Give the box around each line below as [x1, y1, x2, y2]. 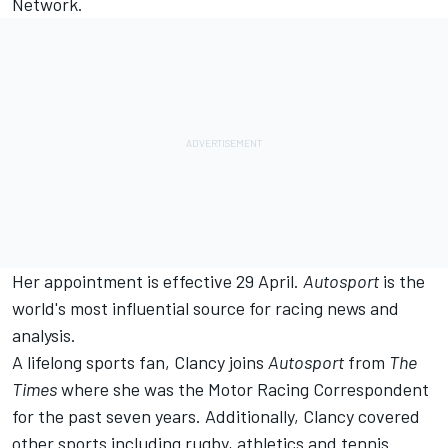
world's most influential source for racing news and [12, 297, 399, 320]
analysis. [12, 324, 84, 347]
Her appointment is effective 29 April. [12, 270, 303, 293]
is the [379, 270, 425, 293]
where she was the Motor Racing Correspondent [57, 378, 429, 401]
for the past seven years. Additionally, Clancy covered [12, 405, 420, 428]
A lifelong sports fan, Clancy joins [12, 351, 268, 374]
